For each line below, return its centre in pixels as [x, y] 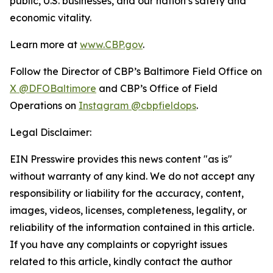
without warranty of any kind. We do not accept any [132, 176]
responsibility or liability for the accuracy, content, [127, 193]
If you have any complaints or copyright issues [119, 244]
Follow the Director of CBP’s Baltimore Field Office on [136, 71]
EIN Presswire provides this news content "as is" [121, 159]
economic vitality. [51, 18]
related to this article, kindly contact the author [121, 261]
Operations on [44, 105]
